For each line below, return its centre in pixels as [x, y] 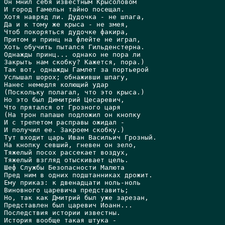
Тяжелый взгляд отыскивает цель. [66, 160]
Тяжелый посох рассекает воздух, [66, 152]
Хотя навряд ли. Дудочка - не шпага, [74, 17]
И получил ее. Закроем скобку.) [64, 130]
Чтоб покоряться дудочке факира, [66, 32]
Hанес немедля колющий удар [56, 85]
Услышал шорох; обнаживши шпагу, [66, 77]
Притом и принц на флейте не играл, [72, 39]
